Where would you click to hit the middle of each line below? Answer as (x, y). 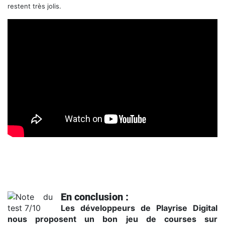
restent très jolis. (34, 6)
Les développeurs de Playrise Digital (139, 208)
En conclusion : (95, 197)
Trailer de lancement (37, 143)
